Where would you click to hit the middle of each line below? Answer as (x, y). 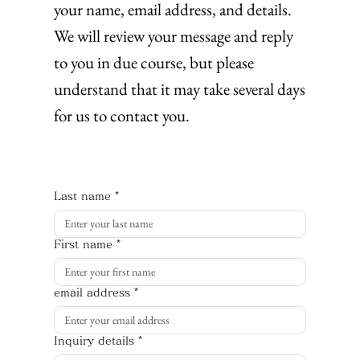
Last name (83, 196)
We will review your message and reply (174, 35)
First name (84, 244)
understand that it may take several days (180, 88)
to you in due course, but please (154, 62)
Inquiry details (94, 340)
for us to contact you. (122, 115)
